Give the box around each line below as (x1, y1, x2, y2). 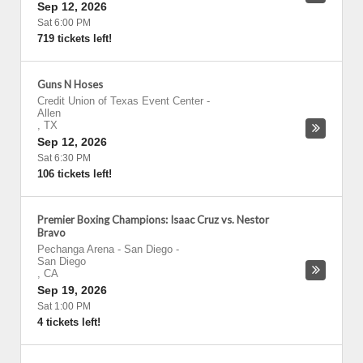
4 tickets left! (37, 316, 100, 328)
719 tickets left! (37, 32, 112, 45)
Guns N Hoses (37, 78, 103, 91)
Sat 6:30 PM (37, 152, 91, 164)
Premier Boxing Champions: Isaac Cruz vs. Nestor (37, 213, 269, 226)
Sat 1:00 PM (37, 301, 91, 312)
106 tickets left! (37, 168, 112, 180)
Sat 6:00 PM (37, 17, 91, 28)
